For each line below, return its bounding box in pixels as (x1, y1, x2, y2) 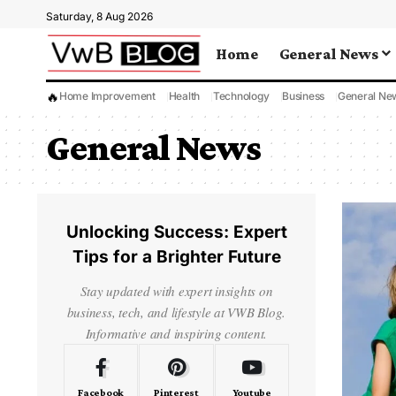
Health (168, 89, 201, 103)
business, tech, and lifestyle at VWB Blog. (66, 303, 286, 321)
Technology (213, 89, 270, 103)
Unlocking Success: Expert (65, 222, 287, 242)
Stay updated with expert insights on (80, 282, 273, 300)
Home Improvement (59, 89, 156, 103)
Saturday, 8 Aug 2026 (46, 10, 153, 23)
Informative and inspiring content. (85, 324, 268, 342)
